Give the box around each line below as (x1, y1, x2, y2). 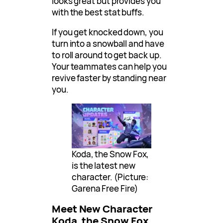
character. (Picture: (72, 171, 149, 183)
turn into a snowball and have (52, 37, 164, 49)
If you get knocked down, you (52, 26, 163, 38)
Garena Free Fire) (72, 182, 138, 194)
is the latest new (72, 159, 135, 171)
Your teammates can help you (52, 60, 167, 72)
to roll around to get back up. (52, 49, 162, 61)
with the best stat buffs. (52, 6, 144, 18)
